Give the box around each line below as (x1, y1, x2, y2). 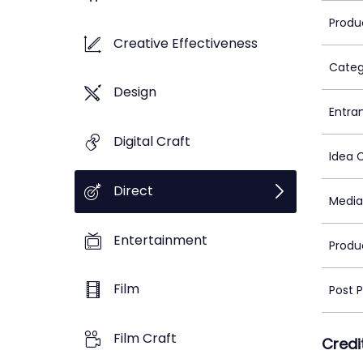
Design (113, 83, 156, 102)
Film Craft (113, 329, 177, 348)
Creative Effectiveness (113, 33, 258, 53)
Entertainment (113, 230, 207, 250)
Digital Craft (113, 132, 190, 152)
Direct (113, 181, 153, 200)
